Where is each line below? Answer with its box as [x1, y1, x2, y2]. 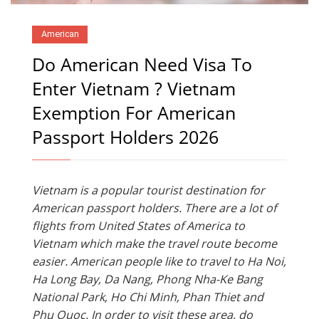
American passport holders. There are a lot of [32, 200, 276, 216]
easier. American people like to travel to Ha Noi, [32, 253, 286, 270]
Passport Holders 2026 [32, 125, 219, 150]
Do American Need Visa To [32, 52, 252, 77]
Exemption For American [32, 100, 236, 125]
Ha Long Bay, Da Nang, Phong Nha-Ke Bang [32, 271, 263, 288]
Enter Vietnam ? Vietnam [32, 76, 236, 101]
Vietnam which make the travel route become [32, 236, 277, 252]
